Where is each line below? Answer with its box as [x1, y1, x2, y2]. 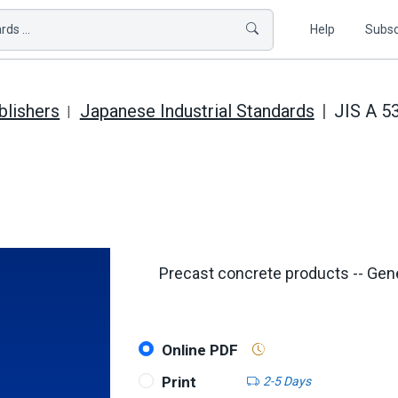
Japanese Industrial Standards [79, 100, 314, 122]
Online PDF [161, 341, 238, 359]
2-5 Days [262, 373, 311, 388]
